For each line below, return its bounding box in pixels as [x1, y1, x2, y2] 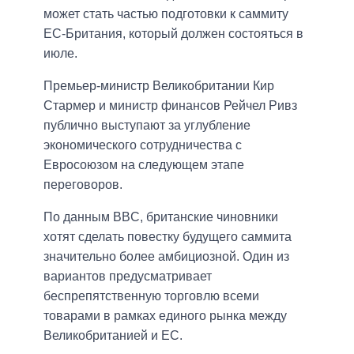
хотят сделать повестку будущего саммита [43, 230, 292, 244]
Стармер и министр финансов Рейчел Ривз [43, 99, 297, 113]
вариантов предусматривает [43, 269, 212, 284]
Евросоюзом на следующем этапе [43, 158, 244, 172]
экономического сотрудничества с [43, 138, 242, 153]
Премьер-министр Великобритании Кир [43, 79, 274, 93]
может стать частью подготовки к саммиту [43, 7, 288, 21]
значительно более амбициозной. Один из [43, 250, 289, 264]
